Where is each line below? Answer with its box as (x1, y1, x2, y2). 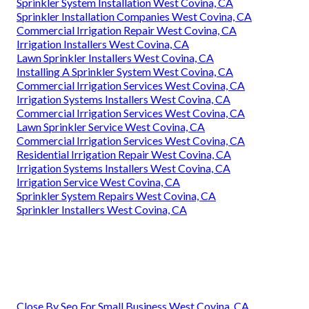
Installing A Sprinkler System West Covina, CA (17, 64, 233, 78)
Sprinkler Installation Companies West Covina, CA (17, 9, 252, 23)
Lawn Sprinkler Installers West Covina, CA (17, 50, 214, 64)
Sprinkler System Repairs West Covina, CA (17, 188, 216, 202)
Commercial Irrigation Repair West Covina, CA (17, 23, 237, 37)
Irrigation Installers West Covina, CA (17, 37, 189, 50)
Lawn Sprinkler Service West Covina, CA (17, 119, 205, 133)
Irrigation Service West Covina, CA (17, 175, 180, 188)
